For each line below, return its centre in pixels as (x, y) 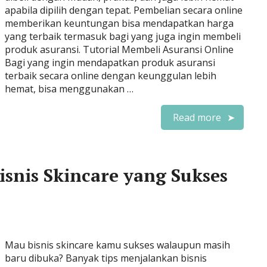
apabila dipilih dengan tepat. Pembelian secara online (124, 10)
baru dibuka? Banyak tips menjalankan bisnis (106, 258)
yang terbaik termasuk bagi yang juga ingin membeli (123, 36)
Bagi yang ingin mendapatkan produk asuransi (110, 63)
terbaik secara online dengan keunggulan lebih (111, 76)
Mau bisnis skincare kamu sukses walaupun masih (117, 245)
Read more (197, 117)
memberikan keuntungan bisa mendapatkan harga (119, 23)
